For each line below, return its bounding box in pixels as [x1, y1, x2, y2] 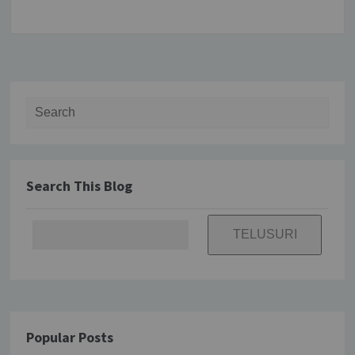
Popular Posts [26, 328, 114, 347]
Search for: [26, 98, 81, 114]
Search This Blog [26, 177, 133, 196]
